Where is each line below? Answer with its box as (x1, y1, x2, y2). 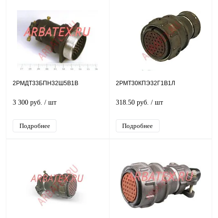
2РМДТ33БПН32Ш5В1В (13, 80, 78, 87)
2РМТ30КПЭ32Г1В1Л (115, 80, 175, 87)
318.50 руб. (115, 99, 151, 106)
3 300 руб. (13, 99, 44, 106)
